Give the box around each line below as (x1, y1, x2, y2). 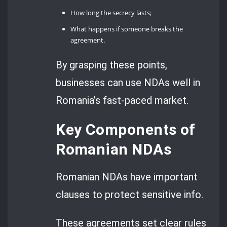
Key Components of (56, 121, 196, 139)
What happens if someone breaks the (70, 24, 183, 34)
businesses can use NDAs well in (56, 76, 201, 89)
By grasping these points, (56, 58, 168, 71)
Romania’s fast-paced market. (56, 94, 189, 106)
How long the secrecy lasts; (70, 8, 152, 18)
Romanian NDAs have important (56, 171, 198, 183)
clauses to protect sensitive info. (56, 188, 204, 201)
